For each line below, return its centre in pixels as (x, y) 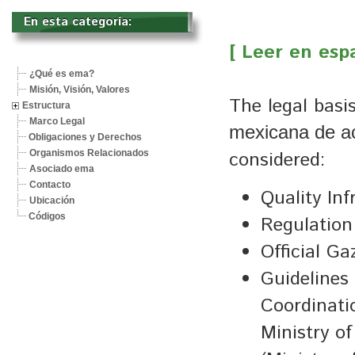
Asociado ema (62, 169)
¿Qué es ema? (62, 74)
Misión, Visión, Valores (80, 90)
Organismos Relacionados (89, 153)
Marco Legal (57, 121)
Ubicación (52, 200)
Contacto (50, 185)
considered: (277, 160)
